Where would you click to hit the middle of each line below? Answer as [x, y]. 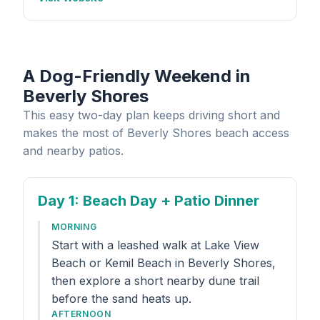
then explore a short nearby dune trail [155, 281]
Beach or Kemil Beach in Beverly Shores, [164, 263]
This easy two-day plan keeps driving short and [151, 115]
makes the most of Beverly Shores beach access [156, 133]
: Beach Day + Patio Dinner [167, 201]
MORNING [74, 227]
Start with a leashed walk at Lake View [155, 245]
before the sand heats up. [121, 299]
